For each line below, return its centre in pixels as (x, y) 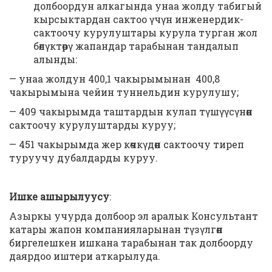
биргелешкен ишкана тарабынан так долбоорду (131, 243)
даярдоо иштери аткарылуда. (85, 256)
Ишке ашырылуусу (59, 196)
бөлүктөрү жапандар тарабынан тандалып (136, 46)
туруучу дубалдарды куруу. (83, 158)
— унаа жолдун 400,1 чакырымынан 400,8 (114, 79)
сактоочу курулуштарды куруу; (92, 125)
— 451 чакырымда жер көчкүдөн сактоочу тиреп (127, 144)
